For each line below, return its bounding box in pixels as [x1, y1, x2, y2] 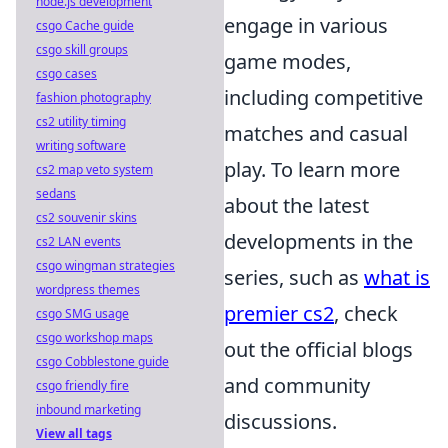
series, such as [224, 264, 364, 291]
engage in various [224, 12, 388, 39]
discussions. [224, 408, 337, 435]
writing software [36, 137, 126, 154]
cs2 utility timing [36, 113, 126, 130]
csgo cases [36, 65, 97, 82]
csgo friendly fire [36, 377, 129, 394]
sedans [36, 185, 76, 202]
